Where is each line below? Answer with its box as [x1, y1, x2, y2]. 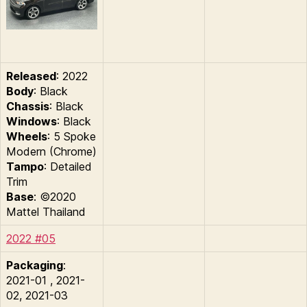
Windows [6, 114, 57, 129]
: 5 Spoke [47, 130, 96, 144]
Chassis [6, 99, 49, 114]
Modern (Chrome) [6, 145, 97, 159]
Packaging [6, 258, 63, 273]
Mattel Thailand [6, 205, 86, 219]
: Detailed [44, 160, 92, 174]
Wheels [6, 130, 47, 144]
